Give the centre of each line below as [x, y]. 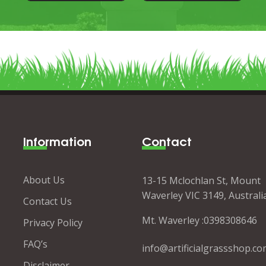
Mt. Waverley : [173, 220]
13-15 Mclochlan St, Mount [201, 180]
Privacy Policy [53, 223]
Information [57, 140]
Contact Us [47, 201]
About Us [44, 180]
